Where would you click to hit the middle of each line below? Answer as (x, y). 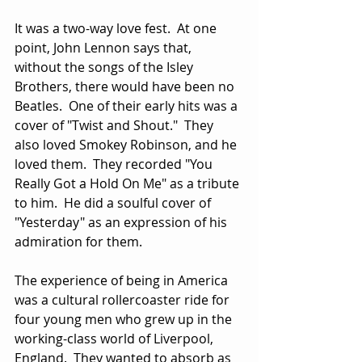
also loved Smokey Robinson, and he (127, 145)
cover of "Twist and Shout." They (116, 126)
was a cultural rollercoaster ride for (124, 300)
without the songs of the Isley (105, 67)
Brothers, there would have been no (126, 87)
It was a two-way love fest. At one (117, 29)
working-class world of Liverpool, (116, 339)
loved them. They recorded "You (115, 164)
